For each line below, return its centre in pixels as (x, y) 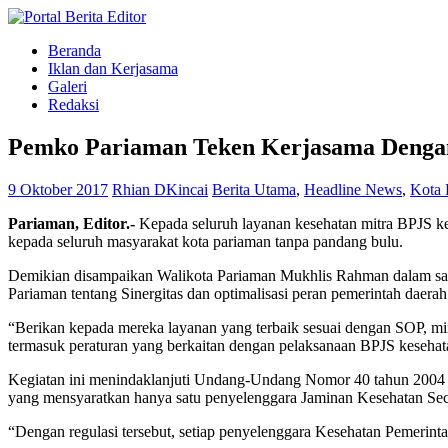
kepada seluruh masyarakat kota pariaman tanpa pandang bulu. (205, 241)
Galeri (67, 86)
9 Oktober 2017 (58, 189)
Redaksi (73, 104)
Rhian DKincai (160, 189)
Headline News (353, 189)
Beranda (74, 50)
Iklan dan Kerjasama (113, 68)
